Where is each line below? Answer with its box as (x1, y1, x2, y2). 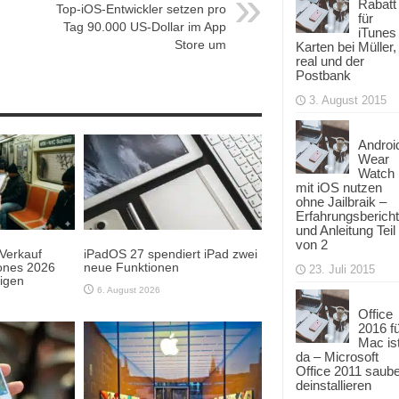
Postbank (296, 68, 351, 83)
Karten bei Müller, (296, 39, 396, 54)
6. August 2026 (97, 284, 160, 295)
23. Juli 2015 (309, 263, 375, 276)
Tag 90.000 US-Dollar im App (63, 19, 226, 34)
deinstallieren (296, 378, 371, 393)
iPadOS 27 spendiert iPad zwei (84, 246, 257, 261)
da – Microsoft (296, 349, 379, 364)
